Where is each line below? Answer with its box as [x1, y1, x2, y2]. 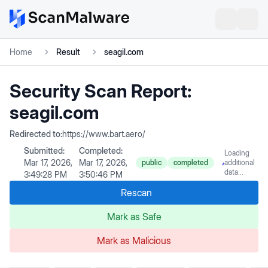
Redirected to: [10, 129, 62, 139]
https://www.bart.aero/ [62, 129, 145, 139]
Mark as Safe [106, 211, 162, 223]
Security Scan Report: [10, 80, 191, 102]
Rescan [121, 187, 152, 199]
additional [224, 158, 255, 167]
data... [224, 167, 244, 176]
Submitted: [24, 145, 65, 156]
